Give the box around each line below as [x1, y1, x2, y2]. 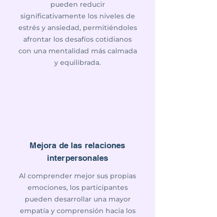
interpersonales [46, 153, 108, 163]
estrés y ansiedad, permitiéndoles [18, 23, 137, 32]
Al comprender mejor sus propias [19, 171, 136, 180]
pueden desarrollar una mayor [24, 195, 131, 203]
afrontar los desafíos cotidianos [23, 35, 132, 44]
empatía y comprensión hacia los [19, 206, 136, 215]
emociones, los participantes [27, 183, 128, 192]
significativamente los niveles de [20, 12, 135, 20]
